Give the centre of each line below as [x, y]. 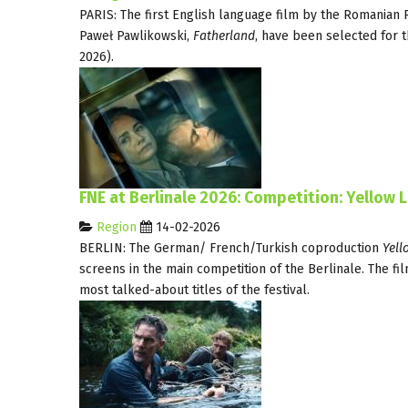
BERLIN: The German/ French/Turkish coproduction [231, 248]
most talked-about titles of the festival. [194, 290]
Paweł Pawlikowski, [136, 36]
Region [117, 227]
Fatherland [224, 36]
